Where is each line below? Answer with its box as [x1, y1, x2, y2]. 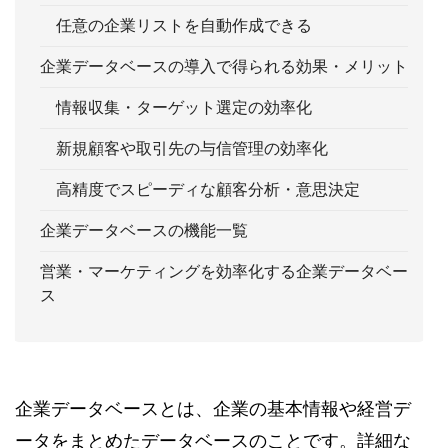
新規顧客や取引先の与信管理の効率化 [40, 140, 328, 158]
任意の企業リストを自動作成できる [40, 17, 312, 35]
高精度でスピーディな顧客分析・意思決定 [40, 181, 360, 199]
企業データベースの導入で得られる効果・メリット [40, 58, 408, 76]
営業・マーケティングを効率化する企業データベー [40, 263, 408, 281]
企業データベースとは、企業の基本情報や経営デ [15, 399, 411, 420]
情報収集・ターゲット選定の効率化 [40, 99, 312, 117]
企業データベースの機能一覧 [40, 222, 248, 240]
